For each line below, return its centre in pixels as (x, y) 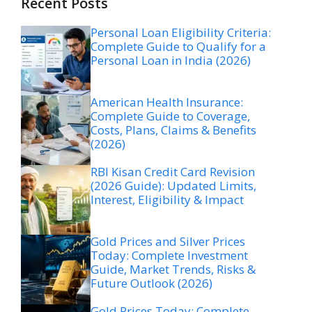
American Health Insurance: (167, 102)
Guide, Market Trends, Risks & (173, 269)
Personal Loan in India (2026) (171, 60)
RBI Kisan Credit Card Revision (173, 171)
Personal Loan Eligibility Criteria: (181, 32)
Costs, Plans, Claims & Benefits (173, 130)
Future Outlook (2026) (151, 283)
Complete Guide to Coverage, (170, 116)
